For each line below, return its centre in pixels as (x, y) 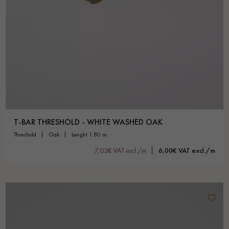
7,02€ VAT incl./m (120, 150)
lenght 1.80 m (90, 134)
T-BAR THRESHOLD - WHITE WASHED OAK (88, 122)
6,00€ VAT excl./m (187, 150)
